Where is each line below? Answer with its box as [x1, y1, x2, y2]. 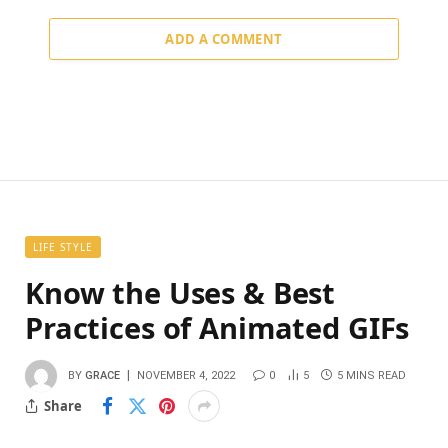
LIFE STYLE [33, 240, 93, 255]
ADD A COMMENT [165, 30, 283, 49]
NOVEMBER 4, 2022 [137, 369, 235, 382]
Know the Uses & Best [25, 273, 336, 313]
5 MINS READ [337, 369, 406, 382]
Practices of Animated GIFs [25, 308, 410, 348]
